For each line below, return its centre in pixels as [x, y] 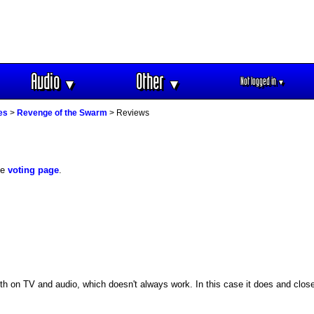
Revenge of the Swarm [62, 113]
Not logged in [259, 81]
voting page [33, 170]
